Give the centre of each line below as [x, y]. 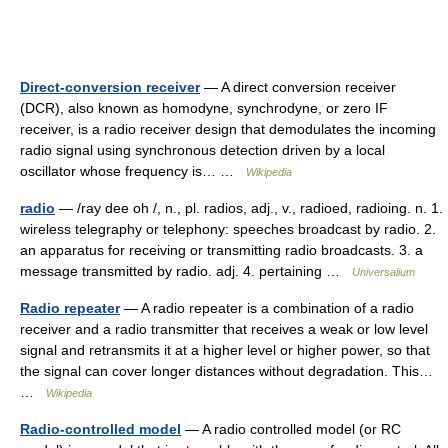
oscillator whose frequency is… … [133, 170]
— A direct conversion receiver [298, 86]
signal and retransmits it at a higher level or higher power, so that [225, 349]
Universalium [383, 271]
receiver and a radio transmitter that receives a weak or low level [224, 328]
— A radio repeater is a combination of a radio [267, 307]
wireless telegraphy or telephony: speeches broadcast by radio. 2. [228, 228]
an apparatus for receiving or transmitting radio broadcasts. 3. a [221, 249]
